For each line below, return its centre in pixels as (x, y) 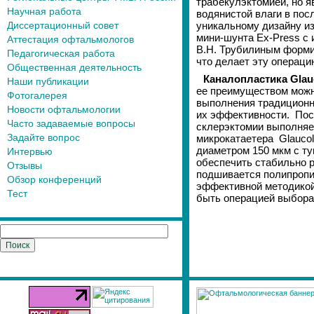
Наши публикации (48, 81)
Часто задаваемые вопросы (71, 123)
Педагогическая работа (61, 53)
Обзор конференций (54, 179)
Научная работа (44, 11)
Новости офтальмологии (64, 109)
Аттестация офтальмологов (70, 39)
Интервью (30, 151)
